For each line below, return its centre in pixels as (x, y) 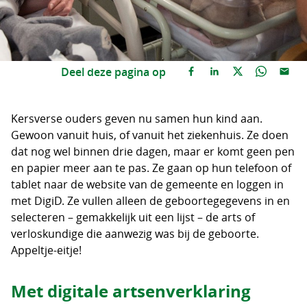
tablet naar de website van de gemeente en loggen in (147, 184)
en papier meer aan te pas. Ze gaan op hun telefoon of (151, 168)
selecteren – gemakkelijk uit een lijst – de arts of (133, 217)
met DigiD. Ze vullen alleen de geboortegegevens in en (150, 201)
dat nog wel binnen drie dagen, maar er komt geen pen (153, 151)
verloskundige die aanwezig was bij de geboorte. (135, 234)
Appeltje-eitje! (46, 250)
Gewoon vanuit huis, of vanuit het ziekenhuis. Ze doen (150, 135)
